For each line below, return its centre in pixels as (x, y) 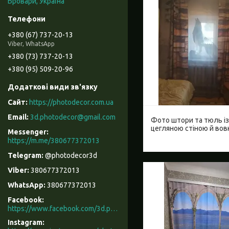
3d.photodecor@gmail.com (73, 117)
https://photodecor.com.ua (71, 102)
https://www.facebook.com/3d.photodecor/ (114, 209)
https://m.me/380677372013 (54, 141)
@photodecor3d (71, 156)
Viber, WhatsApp (31, 43)
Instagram (25, 223)
